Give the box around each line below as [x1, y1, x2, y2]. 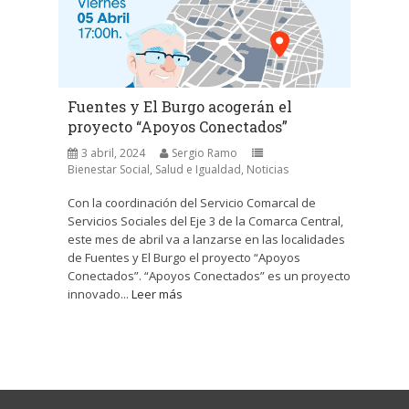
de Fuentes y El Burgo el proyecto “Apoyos [68, 249, 300, 266]
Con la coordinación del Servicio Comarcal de [68, 194, 316, 211]
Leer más [131, 286, 183, 302]
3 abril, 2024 [81, 145, 145, 161]
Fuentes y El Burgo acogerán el [68, 97, 292, 116]
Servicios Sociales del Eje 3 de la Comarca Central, [68, 213, 343, 229]
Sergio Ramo [172, 145, 237, 161]
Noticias [246, 162, 288, 177]
